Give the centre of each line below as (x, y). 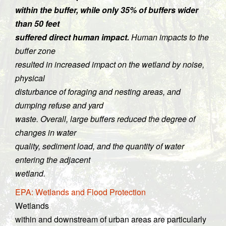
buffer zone (35, 51)
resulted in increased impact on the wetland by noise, (110, 64)
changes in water (46, 132)
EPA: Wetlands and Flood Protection (80, 192)
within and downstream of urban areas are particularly (111, 219)
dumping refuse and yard (59, 105)
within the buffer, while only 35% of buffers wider (107, 10)
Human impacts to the (169, 37)
